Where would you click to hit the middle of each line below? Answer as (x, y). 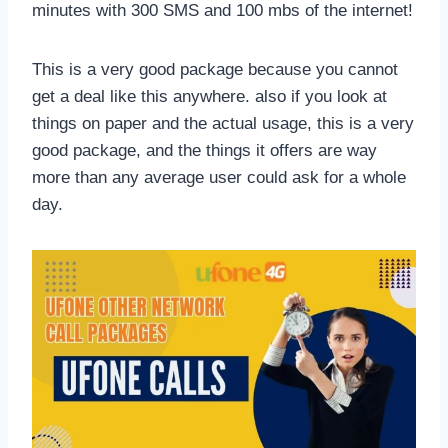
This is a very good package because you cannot (215, 69)
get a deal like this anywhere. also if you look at (209, 96)
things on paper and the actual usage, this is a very (223, 123)
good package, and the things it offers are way (204, 150)
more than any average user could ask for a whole (219, 177)
